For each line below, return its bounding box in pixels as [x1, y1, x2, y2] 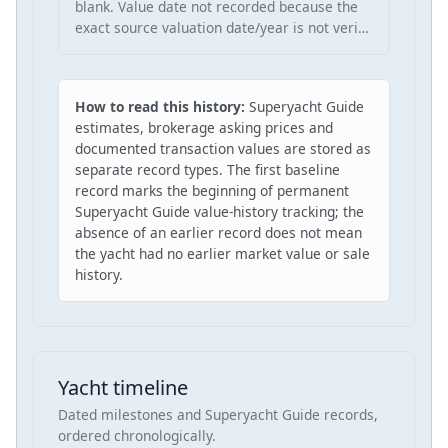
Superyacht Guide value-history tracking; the [75, 201, 364, 221]
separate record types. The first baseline [75, 159, 340, 179]
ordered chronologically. [58, 425, 216, 445]
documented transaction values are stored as [75, 138, 371, 158]
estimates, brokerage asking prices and [75, 117, 333, 137]
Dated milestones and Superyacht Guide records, [58, 404, 378, 424]
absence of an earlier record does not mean [75, 222, 362, 242]
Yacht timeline [58, 373, 188, 401]
